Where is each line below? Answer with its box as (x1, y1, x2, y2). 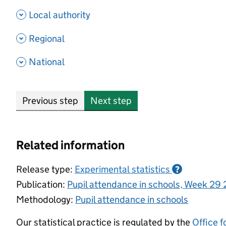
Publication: (16, 179, 67, 191)
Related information (16, 138, 125, 153)
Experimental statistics (75, 163, 170, 176)
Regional (29, 32, 65, 44)
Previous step (22, 95, 78, 107)
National (29, 56, 65, 68)
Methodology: (16, 194, 75, 206)
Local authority (29, 9, 90, 21)
